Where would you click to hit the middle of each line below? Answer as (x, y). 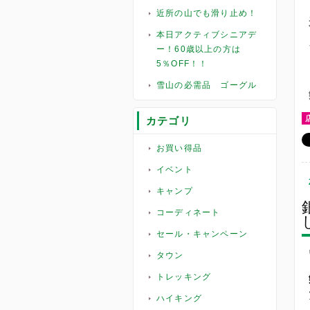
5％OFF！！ (182, 64)
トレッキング (184, 277)
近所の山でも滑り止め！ (207, 13)
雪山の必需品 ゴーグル (207, 85)
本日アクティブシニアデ (207, 35)
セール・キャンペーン (202, 234)
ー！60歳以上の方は (199, 49)
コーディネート (189, 212)
